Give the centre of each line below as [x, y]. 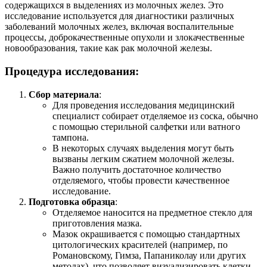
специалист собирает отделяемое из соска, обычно [155, 116]
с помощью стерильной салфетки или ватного [146, 126]
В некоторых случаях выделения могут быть [143, 148]
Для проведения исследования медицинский [144, 105]
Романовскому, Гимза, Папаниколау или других [149, 255]
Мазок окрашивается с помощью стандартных [146, 234]
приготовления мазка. [97, 223]
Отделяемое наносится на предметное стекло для [152, 212]
